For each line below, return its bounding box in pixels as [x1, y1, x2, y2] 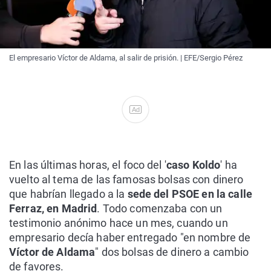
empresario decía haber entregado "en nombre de [9, 231, 251, 244]
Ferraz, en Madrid [9, 202, 97, 215]
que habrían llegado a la [9, 188, 128, 200]
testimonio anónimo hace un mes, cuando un [9, 217, 228, 229]
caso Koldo [166, 158, 221, 171]
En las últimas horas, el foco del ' [9, 158, 166, 171]
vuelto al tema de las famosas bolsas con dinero [9, 173, 244, 186]
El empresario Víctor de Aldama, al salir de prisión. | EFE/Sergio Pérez [9, 53, 243, 62]
